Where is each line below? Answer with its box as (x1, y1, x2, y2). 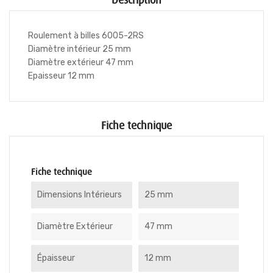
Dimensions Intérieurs (37, 190, 122, 200)
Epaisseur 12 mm (28, 71, 94, 81)
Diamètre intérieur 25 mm (28, 44, 131, 54)
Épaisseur (37, 253, 75, 263)
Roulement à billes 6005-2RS (28, 30, 144, 41)
